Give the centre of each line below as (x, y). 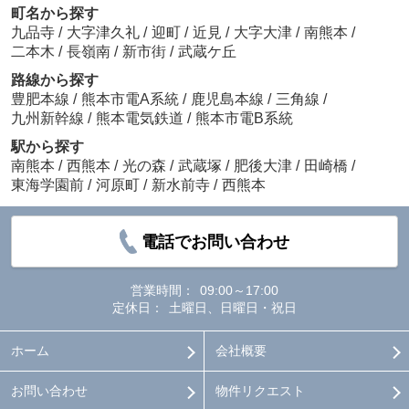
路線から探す (54, 79)
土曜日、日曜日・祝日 (232, 307)
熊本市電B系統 (244, 118)
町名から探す (54, 13)
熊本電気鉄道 (141, 118)
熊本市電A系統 (131, 99)
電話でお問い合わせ (216, 241)
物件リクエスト (260, 391)
